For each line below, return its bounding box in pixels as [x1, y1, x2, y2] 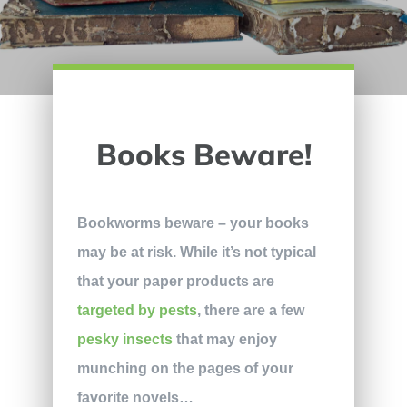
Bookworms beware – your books [76, 214, 309, 231]
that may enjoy [172, 331, 277, 347]
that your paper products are [76, 273, 274, 289]
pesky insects [76, 331, 173, 347]
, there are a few [196, 302, 304, 318]
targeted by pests [76, 302, 197, 318]
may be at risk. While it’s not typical [76, 243, 316, 260]
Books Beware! [95, 134, 312, 173]
